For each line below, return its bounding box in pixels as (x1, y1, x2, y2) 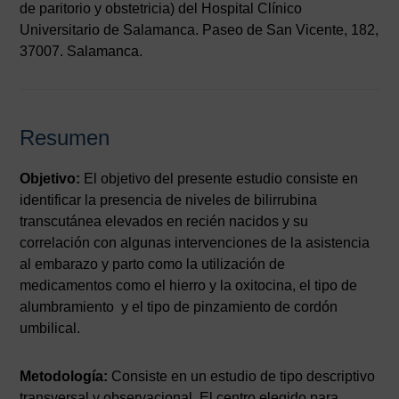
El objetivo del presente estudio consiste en (80, 170, 359, 186)
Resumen (20, 125, 110, 150)
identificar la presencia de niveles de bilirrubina (20, 191, 318, 208)
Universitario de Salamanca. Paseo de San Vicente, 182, (20, 21, 379, 37)
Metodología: (20, 368, 109, 384)
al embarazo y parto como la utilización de (20, 256, 286, 272)
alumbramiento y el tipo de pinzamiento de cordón (20, 298, 338, 314)
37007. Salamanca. (20, 43, 143, 59)
